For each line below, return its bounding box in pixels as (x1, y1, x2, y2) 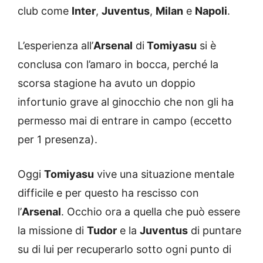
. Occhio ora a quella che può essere (61, 205, 240, 218)
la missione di (18, 224, 87, 237)
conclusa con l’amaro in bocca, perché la (18, 58, 218, 70)
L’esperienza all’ (18, 39, 93, 52)
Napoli (195, 4, 227, 17)
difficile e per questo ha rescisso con (18, 186, 199, 199)
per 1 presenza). (18, 133, 97, 146)
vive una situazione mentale (94, 167, 234, 180)
